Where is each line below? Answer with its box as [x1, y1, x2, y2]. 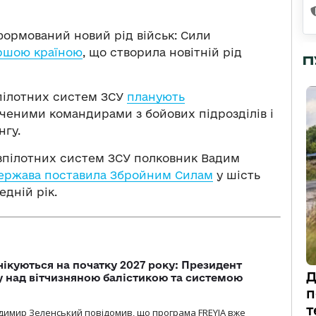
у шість [213, 168, 260, 181]
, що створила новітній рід [83, 45, 242, 59]
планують [127, 90, 185, 103]
